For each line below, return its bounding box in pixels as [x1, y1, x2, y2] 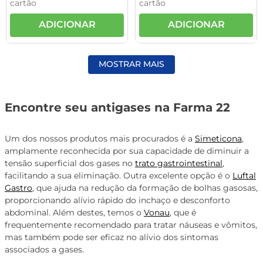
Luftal [232, 170, 256, 181]
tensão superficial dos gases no [5, 157, 135, 168]
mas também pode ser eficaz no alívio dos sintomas [5, 231, 218, 242]
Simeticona [195, 133, 242, 144]
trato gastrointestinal [135, 157, 222, 168]
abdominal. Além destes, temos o [5, 207, 144, 218]
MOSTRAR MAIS [99, 59, 164, 70]
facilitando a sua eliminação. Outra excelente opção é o [5, 170, 232, 181]
